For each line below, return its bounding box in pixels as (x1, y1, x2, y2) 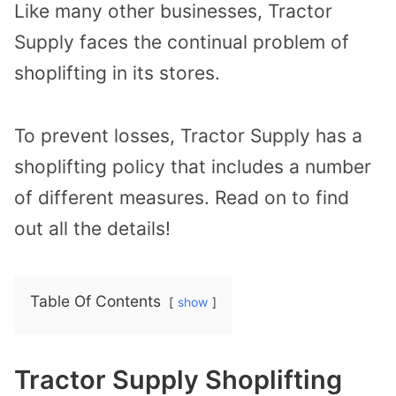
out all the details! (14, 217, 171, 240)
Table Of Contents (30, 291, 161, 310)
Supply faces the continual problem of (14, 31, 349, 54)
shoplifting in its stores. (14, 62, 220, 85)
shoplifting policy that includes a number (14, 156, 371, 179)
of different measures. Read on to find (14, 187, 349, 209)
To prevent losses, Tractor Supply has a (14, 125, 362, 148)
